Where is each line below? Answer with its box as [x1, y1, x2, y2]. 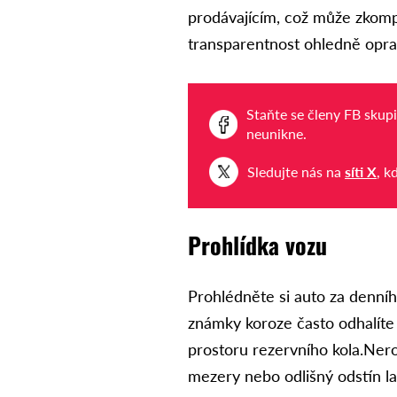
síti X [345, 163, 378, 181]
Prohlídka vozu [188, 228, 328, 263]
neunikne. [246, 125, 307, 143]
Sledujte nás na [247, 163, 346, 181]
